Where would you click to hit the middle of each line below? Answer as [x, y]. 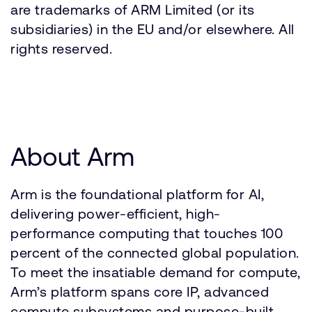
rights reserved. [61, 48]
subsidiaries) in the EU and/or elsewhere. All [153, 29]
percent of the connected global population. [155, 252]
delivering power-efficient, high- [116, 213]
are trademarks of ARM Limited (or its [133, 9]
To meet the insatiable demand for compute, [155, 272]
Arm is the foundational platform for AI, [137, 194]
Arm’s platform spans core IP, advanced [140, 291]
